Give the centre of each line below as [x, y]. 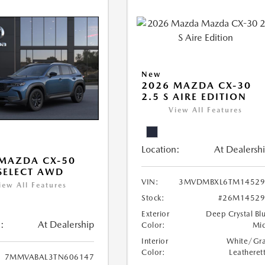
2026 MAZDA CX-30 [197, 86]
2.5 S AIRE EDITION [194, 97]
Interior [155, 241]
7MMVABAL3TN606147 [49, 257]
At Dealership [66, 225]
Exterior [156, 214]
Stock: [153, 198]
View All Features [206, 110]
